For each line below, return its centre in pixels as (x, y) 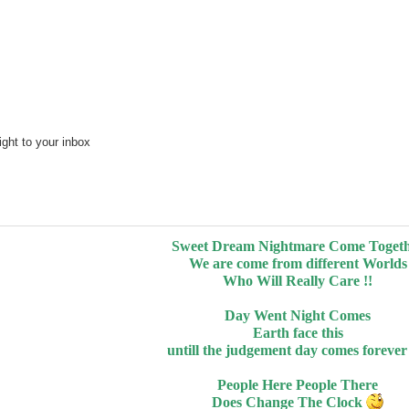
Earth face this (298, 333)
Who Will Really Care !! (298, 281)
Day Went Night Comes (298, 315)
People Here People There (298, 385)
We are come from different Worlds (298, 263)
